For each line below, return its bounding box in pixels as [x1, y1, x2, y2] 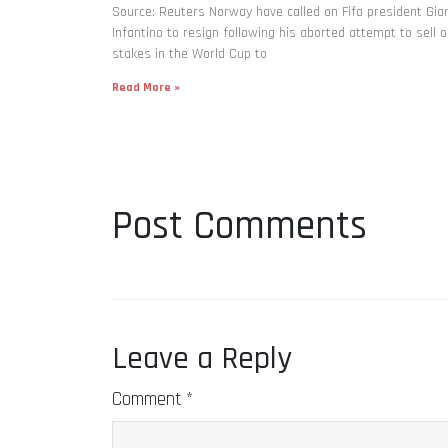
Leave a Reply [112, 337, 292, 379]
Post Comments [112, 200, 367, 252]
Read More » [112, 79, 180, 95]
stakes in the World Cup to [112, 44, 267, 63]
